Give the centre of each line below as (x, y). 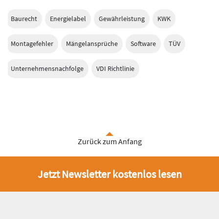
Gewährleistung (122, 18)
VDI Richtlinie (115, 68)
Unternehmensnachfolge (47, 68)
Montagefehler (32, 43)
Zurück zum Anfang (109, 141)
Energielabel (68, 18)
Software (143, 43)
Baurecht (24, 18)
